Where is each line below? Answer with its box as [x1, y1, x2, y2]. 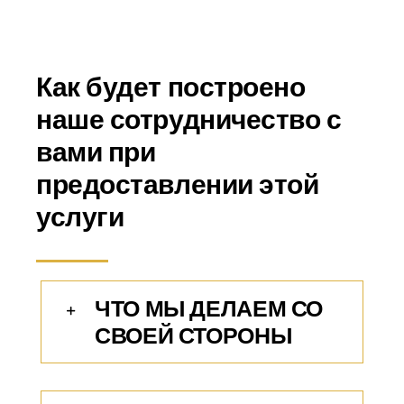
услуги [36, 200, 124, 234]
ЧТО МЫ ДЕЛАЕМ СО [95, 295, 323, 323]
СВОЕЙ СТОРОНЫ [95, 322, 292, 350]
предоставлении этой [36, 168, 319, 201]
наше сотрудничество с [36, 103, 342, 136]
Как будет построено [36, 70, 306, 104]
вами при [36, 135, 156, 169]
